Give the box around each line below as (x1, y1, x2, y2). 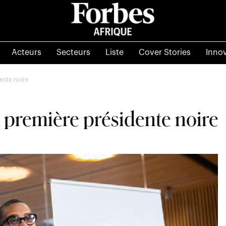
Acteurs (11, 48, 41, 56)
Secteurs (56, 48, 90, 56)
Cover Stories (138, 48, 191, 56)
